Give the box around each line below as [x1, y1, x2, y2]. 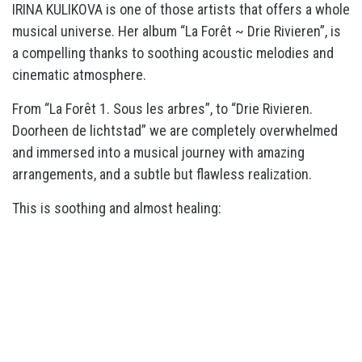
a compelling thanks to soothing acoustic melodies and [12, 44, 334, 61]
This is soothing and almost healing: [12, 200, 221, 217]
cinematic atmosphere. [12, 66, 149, 83]
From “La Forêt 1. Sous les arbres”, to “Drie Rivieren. [12, 100, 313, 117]
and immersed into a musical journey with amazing [12, 144, 305, 161]
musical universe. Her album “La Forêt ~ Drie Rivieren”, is [12, 23, 341, 40]
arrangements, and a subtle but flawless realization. [12, 166, 312, 183]
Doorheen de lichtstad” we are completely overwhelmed [12, 122, 338, 139]
